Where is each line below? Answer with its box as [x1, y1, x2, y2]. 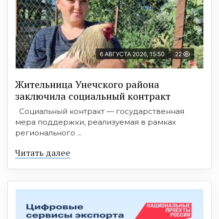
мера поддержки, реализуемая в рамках [15, 117, 176, 127]
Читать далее [15, 147, 70, 159]
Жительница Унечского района [15, 78, 159, 91]
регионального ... [15, 128, 82, 138]
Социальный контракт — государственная [15, 107, 184, 116]
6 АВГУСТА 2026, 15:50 [100, 50, 165, 58]
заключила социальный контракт [15, 89, 171, 103]
